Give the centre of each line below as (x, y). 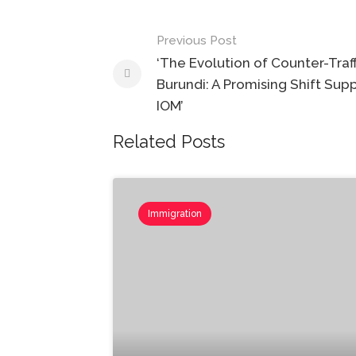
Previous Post (197, 41)
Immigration (175, 214)
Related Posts (169, 141)
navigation (168, 69)
